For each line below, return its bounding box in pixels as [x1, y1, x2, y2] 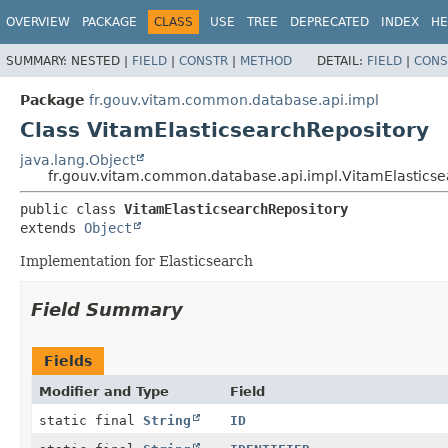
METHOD [240, 53, 292, 68]
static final [39, 412, 143, 428]
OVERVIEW [6, 15, 70, 29]
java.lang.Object [20, 151, 135, 168]
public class [20, 200, 124, 217]
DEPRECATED [290, 15, 369, 29]
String [143, 412, 191, 428]
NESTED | [71, 53, 132, 68]
